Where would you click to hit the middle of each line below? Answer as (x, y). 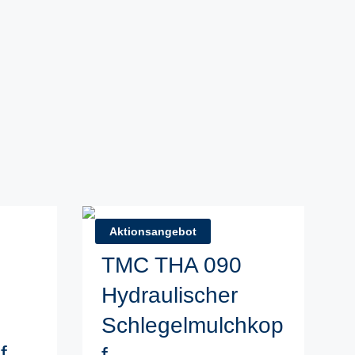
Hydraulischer (170, 295)
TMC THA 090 (172, 265)
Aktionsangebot (153, 231)
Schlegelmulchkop (193, 325)
